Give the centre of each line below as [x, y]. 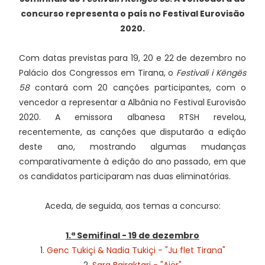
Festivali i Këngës [211, 73]
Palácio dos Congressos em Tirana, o [98, 73]
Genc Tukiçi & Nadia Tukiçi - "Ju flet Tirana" [136, 250]
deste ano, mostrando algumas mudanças [132, 147]
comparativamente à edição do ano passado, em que [132, 161]
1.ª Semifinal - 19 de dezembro [132, 235]
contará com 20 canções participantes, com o [138, 88]
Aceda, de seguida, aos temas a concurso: [132, 206]
